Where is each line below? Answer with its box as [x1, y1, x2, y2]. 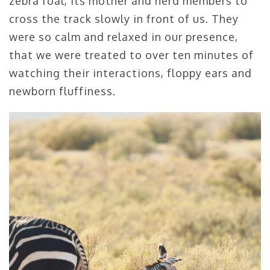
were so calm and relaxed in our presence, [9, 30, 238, 44]
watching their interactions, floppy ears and [9, 66, 252, 80]
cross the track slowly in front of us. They [9, 12, 239, 26]
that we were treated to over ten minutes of [9, 48, 254, 62]
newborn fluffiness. [9, 84, 116, 98]
